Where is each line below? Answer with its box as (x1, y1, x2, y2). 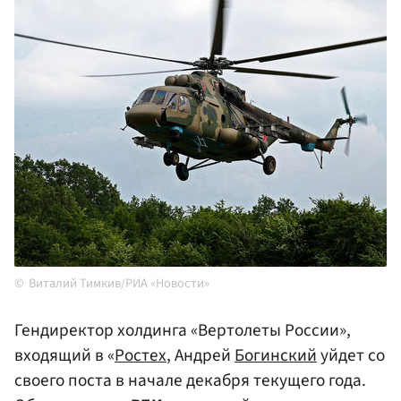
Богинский (235, 343, 317, 369)
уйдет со (317, 343, 385, 369)
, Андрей (166, 343, 235, 369)
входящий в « (14, 343, 115, 369)
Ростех (115, 343, 166, 369)
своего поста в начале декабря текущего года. (14, 368, 366, 394)
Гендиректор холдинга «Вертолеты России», (14, 318, 351, 344)
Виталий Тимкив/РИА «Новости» (29, 274, 209, 294)
